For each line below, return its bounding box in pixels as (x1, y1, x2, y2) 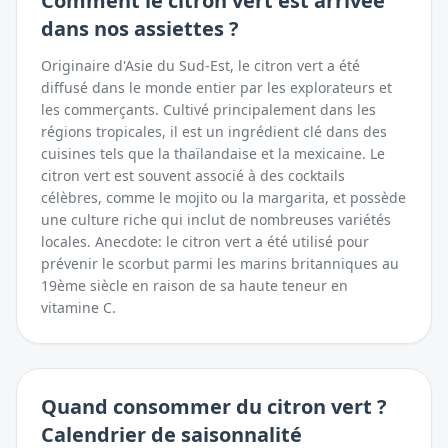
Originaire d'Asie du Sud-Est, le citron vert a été (41, 56, 360, 75)
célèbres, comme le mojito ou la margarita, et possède (41, 188, 406, 207)
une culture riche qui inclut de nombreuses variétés (41, 210, 391, 229)
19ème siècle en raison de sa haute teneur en (41, 276, 348, 295)
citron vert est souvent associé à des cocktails (41, 166, 345, 185)
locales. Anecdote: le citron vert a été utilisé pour (41, 232, 369, 251)
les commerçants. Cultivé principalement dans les (41, 100, 376, 119)
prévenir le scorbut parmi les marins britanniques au (41, 254, 399, 273)
